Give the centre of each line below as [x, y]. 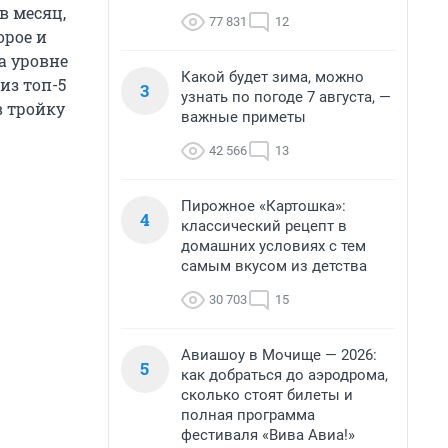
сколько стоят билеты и [267, 395]
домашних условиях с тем [273, 246]
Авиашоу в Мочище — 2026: [279, 355]
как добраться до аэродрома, [284, 375]
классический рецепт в [264, 226]
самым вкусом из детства [274, 266]
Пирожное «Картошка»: [263, 206]
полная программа [248, 415]
